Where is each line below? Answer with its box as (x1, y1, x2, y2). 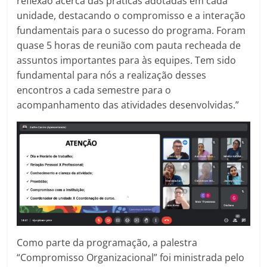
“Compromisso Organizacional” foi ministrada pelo (17, 250, 245, 264)
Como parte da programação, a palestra (17, 235, 198, 249)
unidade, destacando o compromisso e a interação (17, 9, 246, 23)
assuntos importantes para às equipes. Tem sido (17, 54, 237, 67)
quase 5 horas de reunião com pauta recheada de (17, 39, 241, 52)
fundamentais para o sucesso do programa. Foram (17, 24, 246, 38)
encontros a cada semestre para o (17, 83, 172, 97)
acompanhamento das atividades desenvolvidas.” (17, 98, 240, 112)
